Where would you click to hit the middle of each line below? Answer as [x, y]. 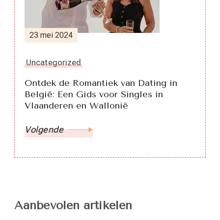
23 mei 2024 [51, 35]
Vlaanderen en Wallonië [76, 105]
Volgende [44, 129]
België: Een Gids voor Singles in [94, 94]
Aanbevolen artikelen [73, 205]
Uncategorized [54, 62]
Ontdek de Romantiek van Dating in [101, 83]
